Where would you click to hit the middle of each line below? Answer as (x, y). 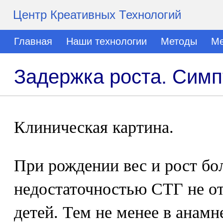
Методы (179, 41)
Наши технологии (107, 41)
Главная (33, 41)
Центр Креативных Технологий (97, 15)
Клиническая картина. (94, 127)
